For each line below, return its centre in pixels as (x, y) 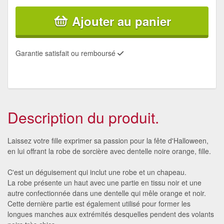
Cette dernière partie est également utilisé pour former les (99, 203)
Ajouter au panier (121, 21)
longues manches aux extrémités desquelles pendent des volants (111, 214)
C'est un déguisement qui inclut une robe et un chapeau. (97, 172)
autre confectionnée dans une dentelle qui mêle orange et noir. (107, 193)
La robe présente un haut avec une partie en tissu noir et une (104, 182)
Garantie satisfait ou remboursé (66, 53)
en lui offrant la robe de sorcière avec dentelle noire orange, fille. (109, 151)
